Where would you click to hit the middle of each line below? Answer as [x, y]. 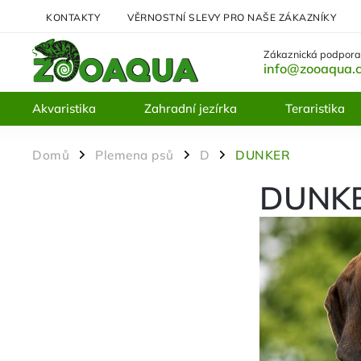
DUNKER [263, 155]
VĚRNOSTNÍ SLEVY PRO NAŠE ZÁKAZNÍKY [232, 17]
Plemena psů [135, 155]
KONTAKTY [73, 17]
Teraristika [315, 108]
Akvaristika [64, 108]
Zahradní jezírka [191, 108]
